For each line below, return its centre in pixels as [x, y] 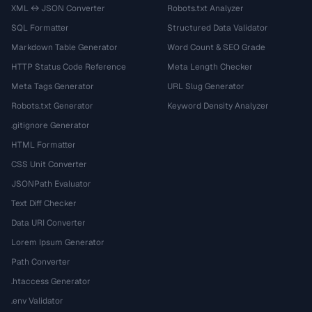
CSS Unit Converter [49, 164]
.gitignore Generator [50, 125]
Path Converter [41, 262]
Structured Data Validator [218, 28]
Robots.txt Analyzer [205, 8]
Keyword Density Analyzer [218, 106]
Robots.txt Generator [52, 106]
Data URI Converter [48, 223]
